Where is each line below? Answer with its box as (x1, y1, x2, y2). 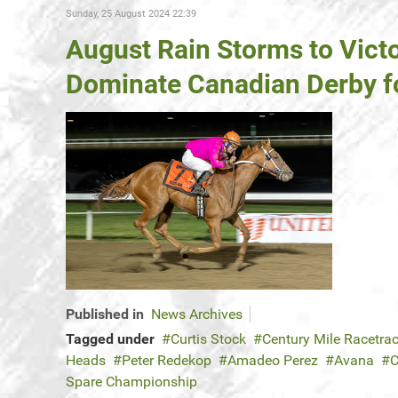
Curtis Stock (171, 330, 246, 348)
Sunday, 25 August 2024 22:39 (66, 8, 196, 20)
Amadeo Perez (227, 352, 318, 370)
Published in (66, 306, 144, 323)
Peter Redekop (122, 352, 211, 370)
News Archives (151, 306, 243, 323)
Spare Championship (66, 373, 197, 391)
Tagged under (66, 330, 155, 348)
